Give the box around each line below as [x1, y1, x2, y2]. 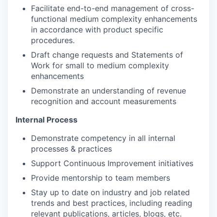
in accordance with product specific [31, 25, 163, 34]
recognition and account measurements [31, 96, 176, 106]
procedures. [31, 35, 75, 45]
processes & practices [31, 144, 112, 154]
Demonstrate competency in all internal [31, 133, 175, 143]
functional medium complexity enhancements [31, 14, 197, 24]
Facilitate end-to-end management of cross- [31, 3, 194, 13]
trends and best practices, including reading [31, 198, 192, 208]
